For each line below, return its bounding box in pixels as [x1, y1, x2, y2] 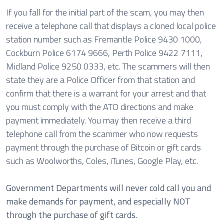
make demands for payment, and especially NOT [6, 194, 190, 208]
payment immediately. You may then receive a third [6, 113, 191, 127]
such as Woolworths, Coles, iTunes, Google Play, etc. [6, 154, 198, 167]
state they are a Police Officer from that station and [6, 73, 195, 86]
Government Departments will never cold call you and [6, 181, 211, 194]
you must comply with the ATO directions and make [6, 100, 193, 113]
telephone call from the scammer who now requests [6, 127, 198, 140]
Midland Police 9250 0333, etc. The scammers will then [6, 59, 210, 73]
